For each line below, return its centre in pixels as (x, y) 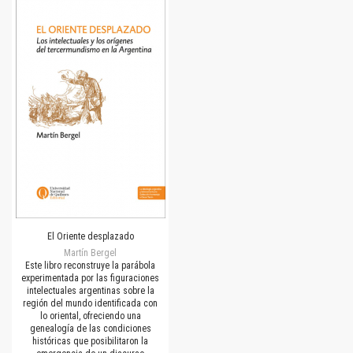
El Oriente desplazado (90, 236)
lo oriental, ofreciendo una (90, 316)
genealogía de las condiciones (90, 328)
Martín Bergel (90, 253)
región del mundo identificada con (90, 303)
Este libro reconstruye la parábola (90, 265)
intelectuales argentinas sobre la (90, 290)
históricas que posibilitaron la (90, 341)
